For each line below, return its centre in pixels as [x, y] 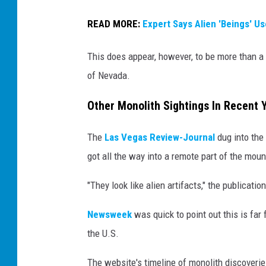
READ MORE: [115, 24]
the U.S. [103, 233]
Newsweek [110, 214]
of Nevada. [109, 75]
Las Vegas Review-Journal [160, 137]
